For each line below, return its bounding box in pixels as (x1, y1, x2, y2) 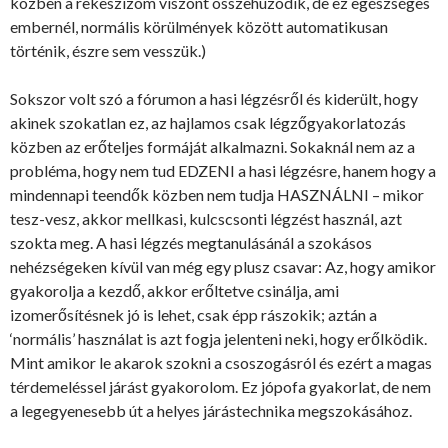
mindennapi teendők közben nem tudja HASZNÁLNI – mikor (10, 185, 424, 205)
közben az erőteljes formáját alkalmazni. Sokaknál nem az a (10, 137, 415, 157)
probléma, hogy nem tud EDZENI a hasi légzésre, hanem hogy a (10, 161, 436, 181)
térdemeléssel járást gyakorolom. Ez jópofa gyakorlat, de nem (10, 377, 431, 397)
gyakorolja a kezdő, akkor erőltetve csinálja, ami (10, 281, 339, 301)
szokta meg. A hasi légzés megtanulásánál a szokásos (10, 233, 372, 253)
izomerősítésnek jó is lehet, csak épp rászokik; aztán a (10, 305, 377, 325)
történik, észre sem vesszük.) (10, 41, 206, 61)
